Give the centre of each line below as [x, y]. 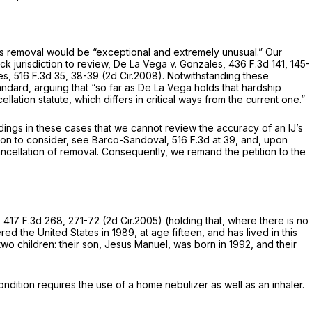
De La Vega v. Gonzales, [171, 64]
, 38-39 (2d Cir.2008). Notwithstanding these [167, 76]
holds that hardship [238, 88]
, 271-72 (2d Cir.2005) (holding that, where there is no [186, 221]
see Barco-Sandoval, [122, 140]
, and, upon [262, 140]
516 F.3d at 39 [204, 140]
